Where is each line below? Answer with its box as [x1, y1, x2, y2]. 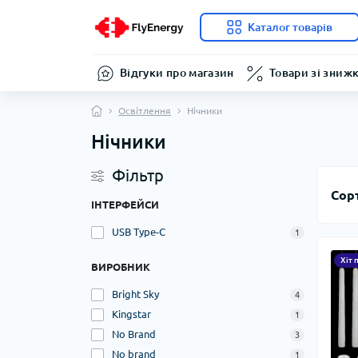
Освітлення [118, 105, 171, 116]
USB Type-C [112, 226, 165, 237]
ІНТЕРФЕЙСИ [91, 199, 159, 210]
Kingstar [112, 308, 151, 320]
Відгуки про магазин [120, 66, 234, 79]
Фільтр [112, 166, 164, 185]
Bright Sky [112, 288, 159, 300]
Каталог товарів [248, 21, 332, 34]
